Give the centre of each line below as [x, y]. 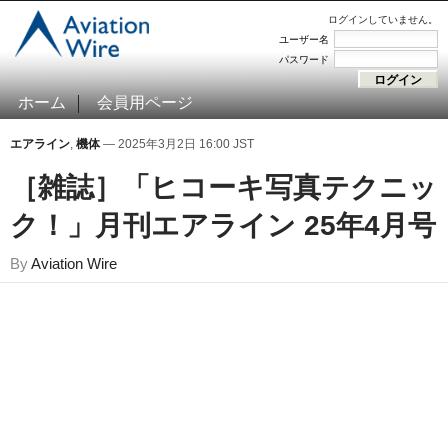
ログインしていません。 [383, 19]
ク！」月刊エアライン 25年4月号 [223, 225]
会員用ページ [145, 102]
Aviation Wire [74, 263]
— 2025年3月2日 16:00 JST [177, 144]
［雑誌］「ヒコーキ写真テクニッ [223, 187]
